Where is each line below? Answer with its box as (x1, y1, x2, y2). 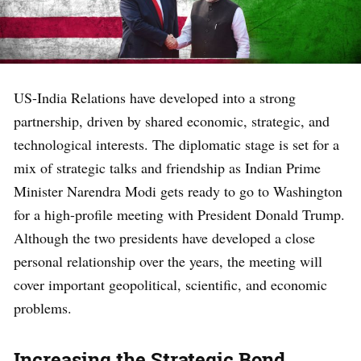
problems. (14, 297, 72, 317)
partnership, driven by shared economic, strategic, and (14, 110, 330, 131)
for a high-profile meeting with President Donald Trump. (14, 204, 345, 224)
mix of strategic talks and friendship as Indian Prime (14, 157, 321, 177)
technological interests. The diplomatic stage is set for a (14, 134, 339, 154)
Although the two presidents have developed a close (14, 227, 315, 247)
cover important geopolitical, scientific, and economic (14, 274, 327, 294)
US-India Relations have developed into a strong (14, 87, 296, 107)
